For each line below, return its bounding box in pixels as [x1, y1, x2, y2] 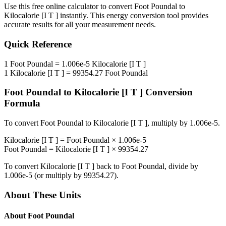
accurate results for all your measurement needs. [4, 20, 156, 29]
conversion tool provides [128, 11, 208, 20]
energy [106, 11, 128, 20]
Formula [4, 98, 40, 109]
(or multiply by [32, 171, 84, 180]
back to [94, 162, 122, 171]
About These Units [4, 189, 81, 200]
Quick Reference [4, 39, 72, 50]
